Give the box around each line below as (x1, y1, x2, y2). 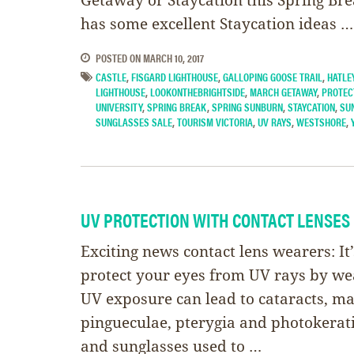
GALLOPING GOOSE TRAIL (223, 69, 322, 85)
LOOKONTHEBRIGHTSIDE (150, 84, 245, 100)
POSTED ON (93, 49, 143, 66)
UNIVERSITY (96, 99, 142, 115)
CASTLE (96, 69, 126, 85)
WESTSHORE (296, 114, 346, 130)
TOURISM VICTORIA (177, 114, 253, 130)
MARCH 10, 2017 (143, 49, 204, 66)
